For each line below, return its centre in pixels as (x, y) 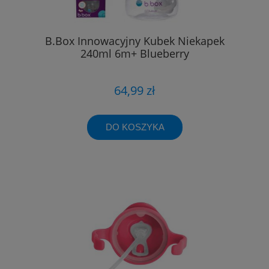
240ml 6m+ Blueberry (134, 54)
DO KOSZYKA (135, 127)
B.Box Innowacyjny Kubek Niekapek (134, 41)
